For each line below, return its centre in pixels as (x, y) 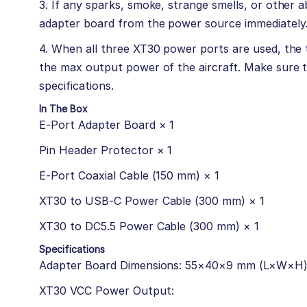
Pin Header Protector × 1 (106, 150)
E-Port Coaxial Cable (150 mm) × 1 (130, 175)
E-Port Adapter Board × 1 (107, 124)
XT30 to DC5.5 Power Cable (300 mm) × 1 (149, 226)
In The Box (64, 108)
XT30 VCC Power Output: (107, 290)
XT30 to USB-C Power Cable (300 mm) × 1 (152, 200)
